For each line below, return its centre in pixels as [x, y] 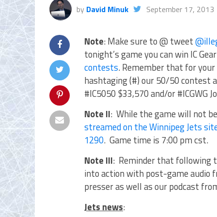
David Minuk [107, 9]
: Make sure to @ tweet [149, 41]
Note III [99, 160]
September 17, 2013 [180, 9]
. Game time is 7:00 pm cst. [156, 140]
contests [101, 67]
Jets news [104, 207]
